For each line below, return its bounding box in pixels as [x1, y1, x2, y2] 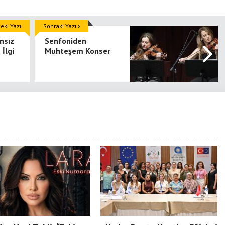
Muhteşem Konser [45, 46, 110, 56]
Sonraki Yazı [43, 22, 78, 30]
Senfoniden [45, 36, 86, 46]
